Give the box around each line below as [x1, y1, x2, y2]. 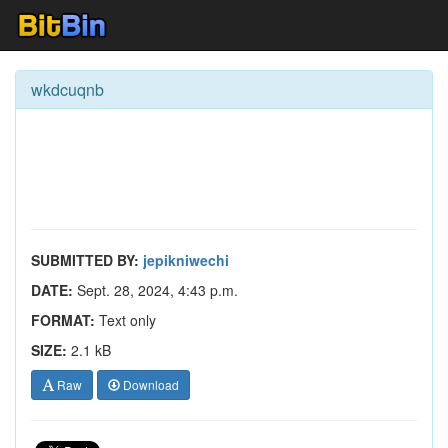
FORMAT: [31, 310, 95, 330]
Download [120, 376, 179, 393]
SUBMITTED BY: [31, 250, 139, 270]
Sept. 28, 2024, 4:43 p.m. [73, 280, 238, 300]
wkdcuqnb [31, 78, 104, 101]
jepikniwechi [143, 250, 229, 270]
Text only [95, 310, 156, 330]
